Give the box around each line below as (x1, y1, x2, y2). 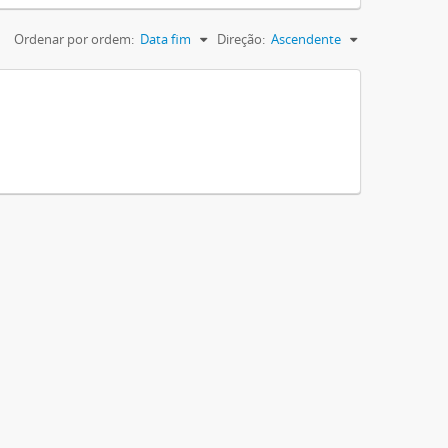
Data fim (140, 29, 191, 48)
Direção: (217, 29, 265, 48)
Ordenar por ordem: (14, 29, 134, 48)
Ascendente (271, 29, 341, 48)
